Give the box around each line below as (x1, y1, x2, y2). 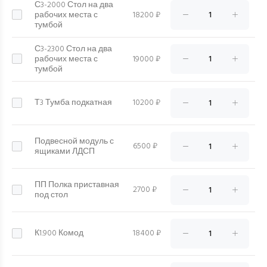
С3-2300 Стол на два (35, 42, 112, 56)
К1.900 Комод (35, 226, 83, 240)
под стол (35, 188, 68, 202)
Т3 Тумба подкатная (35, 96, 112, 110)
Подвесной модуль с (35, 135, 114, 148)
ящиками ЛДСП (35, 145, 95, 159)
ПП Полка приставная (35, 178, 119, 192)
